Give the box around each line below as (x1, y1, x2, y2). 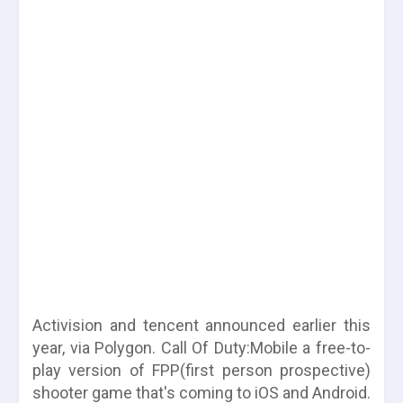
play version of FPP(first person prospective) (32, 360, 371, 380)
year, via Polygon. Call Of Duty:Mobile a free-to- (32, 337, 371, 357)
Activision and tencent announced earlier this (32, 315, 371, 335)
